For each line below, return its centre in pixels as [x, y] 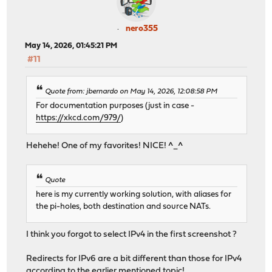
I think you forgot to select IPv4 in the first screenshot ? [132, 235]
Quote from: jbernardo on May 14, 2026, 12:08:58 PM [131, 92]
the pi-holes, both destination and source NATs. [124, 207]
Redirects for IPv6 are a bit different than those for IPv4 [134, 259]
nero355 [141, 29]
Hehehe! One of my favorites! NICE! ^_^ [105, 146]
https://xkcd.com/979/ [79, 118]
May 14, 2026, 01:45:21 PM [71, 46]
